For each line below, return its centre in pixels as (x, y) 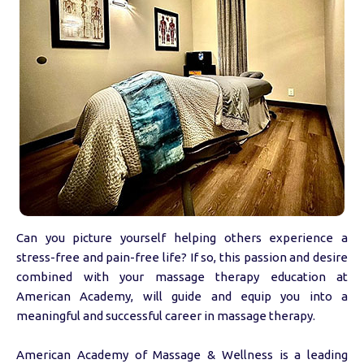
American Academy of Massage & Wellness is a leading (182, 355)
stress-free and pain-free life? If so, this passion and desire (182, 257)
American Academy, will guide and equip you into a (182, 296)
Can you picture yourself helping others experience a (182, 238)
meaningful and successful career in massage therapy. (166, 316)
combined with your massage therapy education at (182, 277)
